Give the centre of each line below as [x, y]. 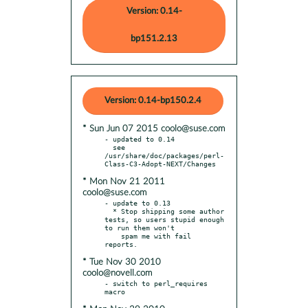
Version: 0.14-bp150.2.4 [153, 100]
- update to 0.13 [137, 202]
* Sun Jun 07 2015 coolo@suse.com [154, 129]
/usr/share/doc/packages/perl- [164, 155]
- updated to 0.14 [140, 139]
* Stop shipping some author [109, 211]
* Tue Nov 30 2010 [122, 262]
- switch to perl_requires [156, 283]
